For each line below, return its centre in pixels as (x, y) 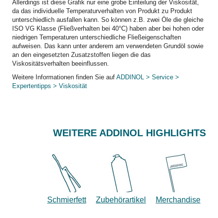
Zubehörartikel (121, 200)
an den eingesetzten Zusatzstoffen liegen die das (82, 54)
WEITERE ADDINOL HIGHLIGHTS (129, 133)
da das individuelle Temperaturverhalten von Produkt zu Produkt (102, 11)
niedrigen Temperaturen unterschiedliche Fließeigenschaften (97, 37)
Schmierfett (67, 200)
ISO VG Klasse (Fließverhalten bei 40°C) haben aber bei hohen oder (108, 28)
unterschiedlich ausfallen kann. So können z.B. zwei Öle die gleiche (108, 19)
